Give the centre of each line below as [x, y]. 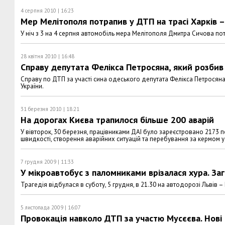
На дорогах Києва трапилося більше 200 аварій [117, 120]
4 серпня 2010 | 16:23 [47, 11]
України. [32, 86]
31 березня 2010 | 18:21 [50, 109]
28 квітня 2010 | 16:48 [47, 56]
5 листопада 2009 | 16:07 [51, 207]
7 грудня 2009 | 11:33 [47, 162]
